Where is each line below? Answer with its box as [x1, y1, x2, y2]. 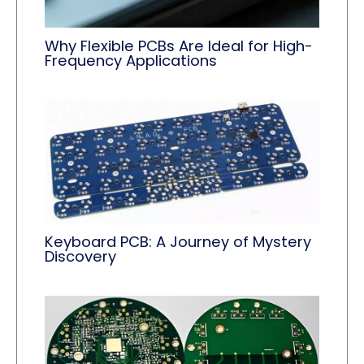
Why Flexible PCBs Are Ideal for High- [45, 35, 314, 56]
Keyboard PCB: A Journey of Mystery [45, 231, 312, 252]
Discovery [45, 245, 117, 266]
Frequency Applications [45, 50, 218, 71]
